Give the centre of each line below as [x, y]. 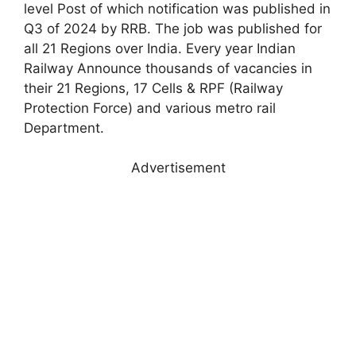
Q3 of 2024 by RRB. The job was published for [173, 28]
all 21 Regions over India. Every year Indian [160, 48]
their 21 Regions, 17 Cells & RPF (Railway [153, 88]
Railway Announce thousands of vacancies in [168, 68]
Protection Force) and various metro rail [150, 108]
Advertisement [178, 168]
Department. [64, 128]
